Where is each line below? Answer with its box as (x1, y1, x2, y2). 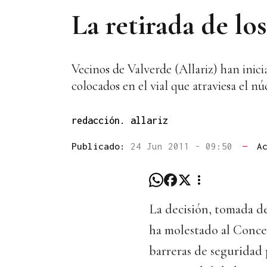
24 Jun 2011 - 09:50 (131, 141, 238, 152)
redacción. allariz (72, 115, 168, 126)
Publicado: (72, 141, 131, 152)
